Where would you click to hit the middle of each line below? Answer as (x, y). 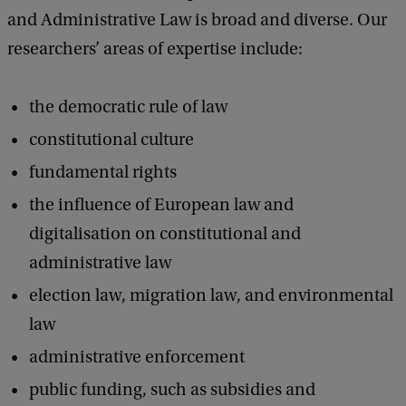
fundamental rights (103, 173)
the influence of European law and (161, 205)
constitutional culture (111, 140)
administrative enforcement (137, 358)
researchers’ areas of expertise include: (155, 49)
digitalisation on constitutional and (165, 234)
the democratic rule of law (128, 107)
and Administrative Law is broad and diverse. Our (197, 20)
